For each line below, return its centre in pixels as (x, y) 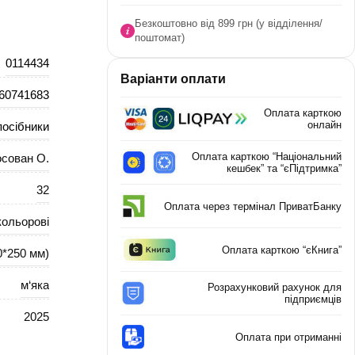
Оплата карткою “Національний (267, 157)
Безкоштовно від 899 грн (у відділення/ (228, 23)
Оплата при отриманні (288, 337)
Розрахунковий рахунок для (275, 287)
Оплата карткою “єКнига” (282, 250)
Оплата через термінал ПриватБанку (253, 206)
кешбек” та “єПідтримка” (284, 168)
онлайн (324, 125)
